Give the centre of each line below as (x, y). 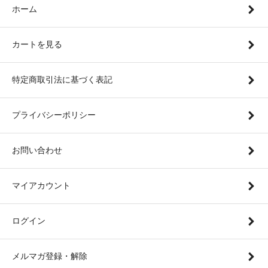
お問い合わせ (37, 150)
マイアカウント (41, 186)
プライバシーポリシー (54, 115)
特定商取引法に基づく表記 (62, 80)
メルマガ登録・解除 (50, 256)
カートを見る (37, 45)
